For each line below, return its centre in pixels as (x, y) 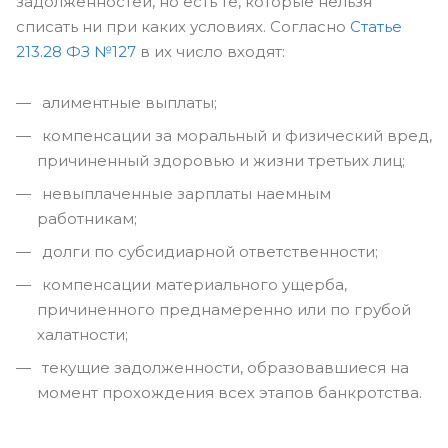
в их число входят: (210, 51)
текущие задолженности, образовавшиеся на (223, 367)
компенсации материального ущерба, (192, 284)
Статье (376, 26)
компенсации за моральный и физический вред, (235, 135)
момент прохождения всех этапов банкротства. (229, 392)
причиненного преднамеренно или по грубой (224, 309)
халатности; (82, 334)
